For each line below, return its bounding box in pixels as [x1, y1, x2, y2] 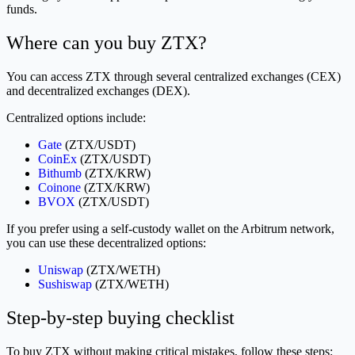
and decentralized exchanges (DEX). [6, 83, 190, 97]
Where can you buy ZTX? [6, 32, 207, 53]
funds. [6, 2, 37, 17]
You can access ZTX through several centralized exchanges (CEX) [6, 69, 341, 83]
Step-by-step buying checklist [6, 307, 235, 328]
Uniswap [38, 262, 83, 277]
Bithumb [38, 166, 82, 180]
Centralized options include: [6, 110, 146, 124]
